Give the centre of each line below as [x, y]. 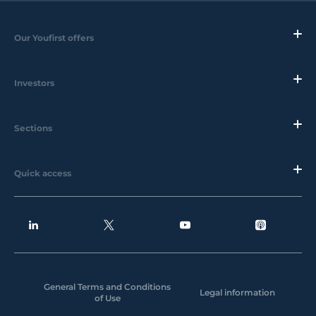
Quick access [43, 174]
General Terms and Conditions [107, 287]
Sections [33, 128]
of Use [107, 298]
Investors [34, 83]
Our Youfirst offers [54, 38]
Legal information [237, 293]
